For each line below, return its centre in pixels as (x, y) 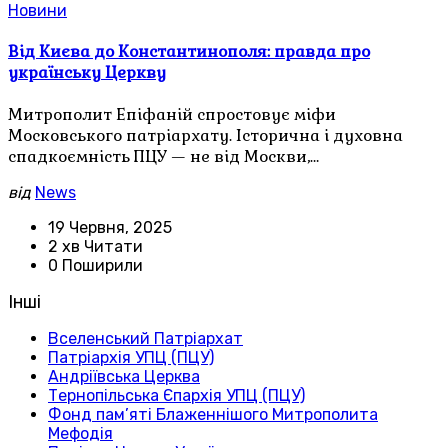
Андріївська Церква (124, 377)
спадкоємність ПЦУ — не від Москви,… (163, 157)
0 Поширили (95, 266)
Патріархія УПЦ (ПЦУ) (131, 358)
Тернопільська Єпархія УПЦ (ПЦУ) (176, 396)
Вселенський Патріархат (145, 339)
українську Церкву (87, 73)
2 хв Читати (95, 247)
